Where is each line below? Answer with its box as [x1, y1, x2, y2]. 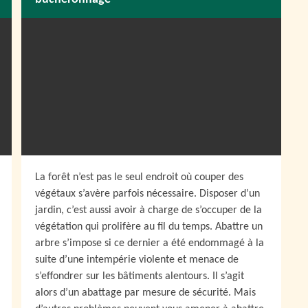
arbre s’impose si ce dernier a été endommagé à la [35, 238, 264, 249]
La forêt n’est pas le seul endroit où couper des [35, 172, 243, 183]
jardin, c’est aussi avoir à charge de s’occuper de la [35, 205, 262, 216]
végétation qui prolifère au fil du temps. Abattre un [35, 221, 263, 232]
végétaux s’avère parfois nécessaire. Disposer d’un [35, 188, 260, 199]
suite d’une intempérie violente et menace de [35, 254, 239, 265]
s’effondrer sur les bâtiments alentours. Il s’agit [35, 271, 244, 282]
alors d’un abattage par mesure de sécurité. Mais [35, 287, 256, 298]
